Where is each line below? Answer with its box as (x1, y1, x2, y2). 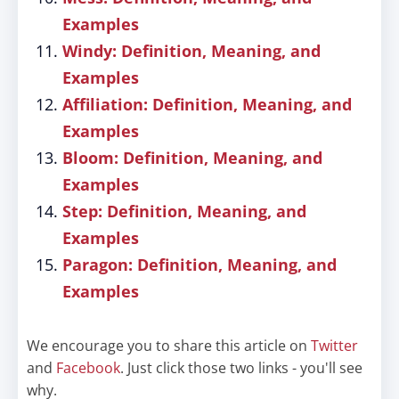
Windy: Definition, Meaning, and (62, 40, 321, 61)
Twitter (311, 336, 358, 355)
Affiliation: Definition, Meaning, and (62, 94, 352, 115)
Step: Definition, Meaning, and (62, 200, 306, 222)
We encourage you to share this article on (27, 336, 311, 355)
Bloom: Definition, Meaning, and (62, 147, 322, 168)
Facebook (56, 358, 120, 378)
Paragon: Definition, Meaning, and (62, 254, 337, 275)
